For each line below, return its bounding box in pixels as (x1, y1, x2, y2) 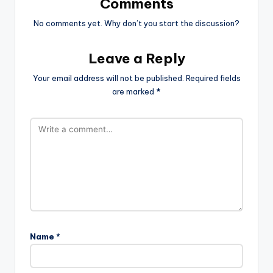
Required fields (185, 73, 241, 83)
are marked (112, 86, 156, 96)
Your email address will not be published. (32, 73, 184, 83)
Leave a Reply (88, 50, 185, 68)
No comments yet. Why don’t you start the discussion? (34, 18, 239, 29)
